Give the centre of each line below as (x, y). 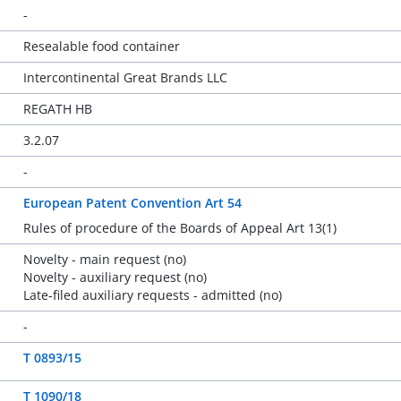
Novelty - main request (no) (104, 259)
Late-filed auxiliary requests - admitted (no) (152, 295)
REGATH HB (57, 109)
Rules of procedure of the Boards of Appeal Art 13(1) (179, 228)
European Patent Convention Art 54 (132, 203)
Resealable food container (101, 46)
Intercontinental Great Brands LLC (125, 77)
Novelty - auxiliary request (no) (115, 277)
